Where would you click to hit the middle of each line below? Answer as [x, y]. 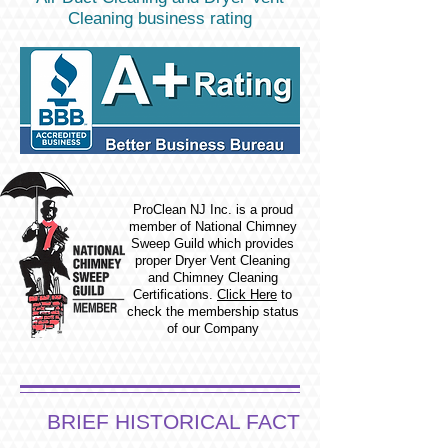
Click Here [247, 294]
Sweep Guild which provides [212, 243]
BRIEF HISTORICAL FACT [173, 421]
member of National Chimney [212, 226]
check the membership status [212, 311]
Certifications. [175, 294]
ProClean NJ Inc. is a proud [212, 209]
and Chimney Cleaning [212, 277]
